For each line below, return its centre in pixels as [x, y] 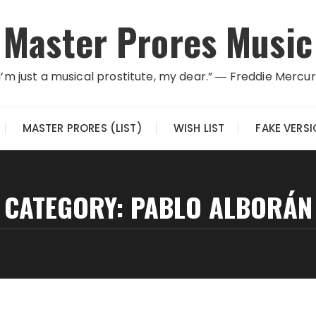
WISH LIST [199, 128]
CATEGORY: [67, 207]
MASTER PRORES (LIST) [82, 128]
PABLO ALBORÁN [221, 207]
